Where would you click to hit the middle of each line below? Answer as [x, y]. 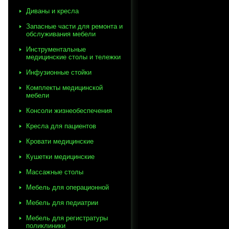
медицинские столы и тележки [73, 57]
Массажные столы [55, 172]
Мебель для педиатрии [62, 203]
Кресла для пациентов [61, 126]
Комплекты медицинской [64, 88]
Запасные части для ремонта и [74, 26]
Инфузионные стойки [59, 72]
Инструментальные [56, 49]
